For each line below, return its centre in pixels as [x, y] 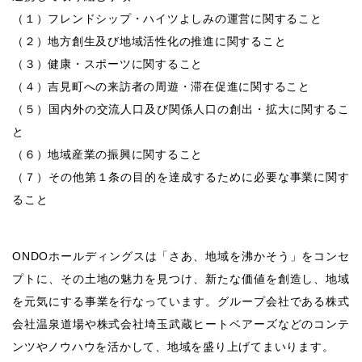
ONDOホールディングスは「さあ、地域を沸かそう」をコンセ [181, 256]
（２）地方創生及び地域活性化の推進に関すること [149, 41]
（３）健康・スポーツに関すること [107, 63]
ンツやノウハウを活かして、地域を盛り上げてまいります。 [173, 346]
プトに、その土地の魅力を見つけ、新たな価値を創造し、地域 [181, 278]
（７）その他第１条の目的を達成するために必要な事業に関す [181, 177]
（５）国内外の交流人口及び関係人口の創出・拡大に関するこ [181, 109]
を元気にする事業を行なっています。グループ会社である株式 [181, 301]
